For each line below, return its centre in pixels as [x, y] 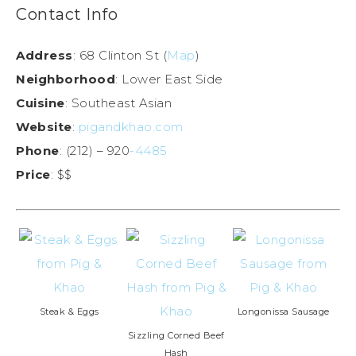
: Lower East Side [169, 79]
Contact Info [67, 15]
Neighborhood [66, 79]
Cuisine [41, 103]
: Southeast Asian [118, 103]
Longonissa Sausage [283, 311]
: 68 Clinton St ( [120, 56]
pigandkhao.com [131, 127]
